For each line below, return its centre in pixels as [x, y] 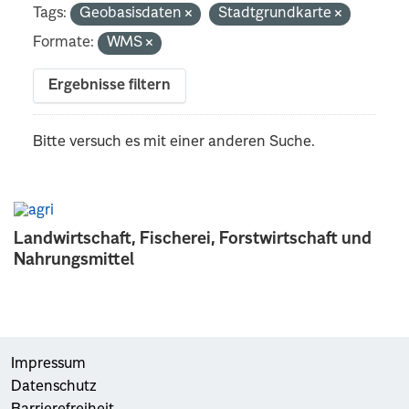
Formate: [64, 42]
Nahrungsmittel [74, 260]
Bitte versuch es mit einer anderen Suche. [174, 142]
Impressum [48, 364]
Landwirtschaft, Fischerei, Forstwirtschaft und [193, 239]
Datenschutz [54, 387]
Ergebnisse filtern [110, 85]
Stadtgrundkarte [277, 13]
